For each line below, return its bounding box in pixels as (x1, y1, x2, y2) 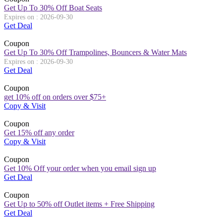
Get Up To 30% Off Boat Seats (4, 3, 102, 12)
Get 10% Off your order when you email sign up (4, 164, 156, 172)
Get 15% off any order (4, 128, 74, 137)
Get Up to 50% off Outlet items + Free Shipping (4, 199, 155, 208)
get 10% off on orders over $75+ (4, 92, 106, 101)
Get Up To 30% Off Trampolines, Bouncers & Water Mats (4, 48, 187, 56)
